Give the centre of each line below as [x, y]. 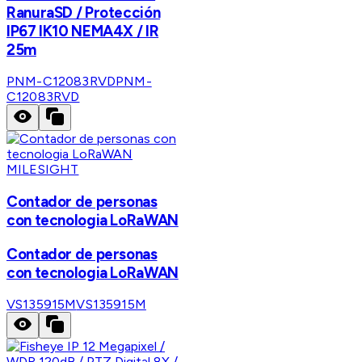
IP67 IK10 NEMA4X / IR [83, 31]
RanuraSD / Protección [84, 12]
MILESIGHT [43, 170]
